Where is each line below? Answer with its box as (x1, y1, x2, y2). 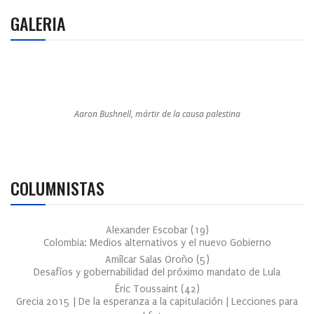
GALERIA (11, 11, 66, 36)
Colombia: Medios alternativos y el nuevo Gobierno (43, 237, 271, 249)
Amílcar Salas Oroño (104, 254, 196, 266)
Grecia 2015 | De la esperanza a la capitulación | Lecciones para (16, 296, 298, 308)
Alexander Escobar (105, 224, 191, 236)
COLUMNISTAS (11, 175, 104, 200)
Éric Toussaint (114, 283, 181, 295)
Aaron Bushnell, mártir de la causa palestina (74, 107, 240, 120)
